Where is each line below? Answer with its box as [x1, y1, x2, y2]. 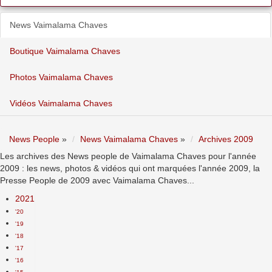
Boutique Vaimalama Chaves [10, 46, 120, 56]
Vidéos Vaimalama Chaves [10, 98, 112, 108]
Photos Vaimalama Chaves [10, 72, 113, 82]
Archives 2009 [199, 134, 253, 144]
